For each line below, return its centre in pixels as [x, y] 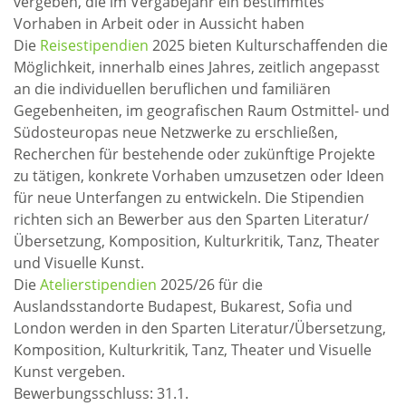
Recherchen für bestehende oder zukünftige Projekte [194, 155]
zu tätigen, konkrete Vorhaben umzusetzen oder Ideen [199, 176]
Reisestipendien [94, 46]
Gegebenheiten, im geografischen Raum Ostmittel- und [202, 111]
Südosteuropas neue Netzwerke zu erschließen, [176, 133]
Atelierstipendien [98, 285]
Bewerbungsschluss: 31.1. [101, 394]
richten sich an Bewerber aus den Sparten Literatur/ [191, 220]
